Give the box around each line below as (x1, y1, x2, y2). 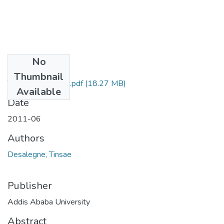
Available (16, 84, 61, 98)
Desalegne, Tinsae (7, 148, 71, 160)
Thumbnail (14, 69, 63, 83)
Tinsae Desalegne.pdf (7, 77, 83, 89)
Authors (7, 131, 44, 145)
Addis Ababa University (7, 196, 90, 207)
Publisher (7, 178, 52, 192)
